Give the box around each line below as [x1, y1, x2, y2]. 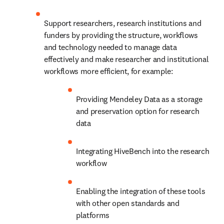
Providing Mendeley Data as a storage [76, 94, 202, 104]
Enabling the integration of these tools [76, 186, 205, 196]
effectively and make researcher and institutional [44, 54, 209, 64]
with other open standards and [76, 198, 179, 208]
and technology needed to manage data [44, 42, 177, 52]
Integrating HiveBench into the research [76, 146, 209, 156]
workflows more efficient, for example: [44, 66, 173, 76]
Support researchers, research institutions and [44, 18, 201, 28]
